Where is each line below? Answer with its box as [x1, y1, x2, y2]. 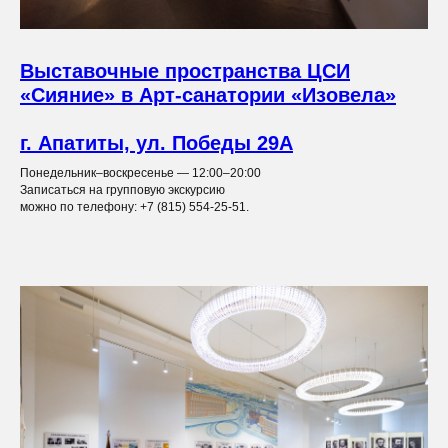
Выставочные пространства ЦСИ [20, 60, 350, 83]
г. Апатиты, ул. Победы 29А [20, 132, 293, 155]
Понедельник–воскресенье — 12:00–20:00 [20, 166, 261, 181]
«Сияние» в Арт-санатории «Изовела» [20, 84, 396, 107]
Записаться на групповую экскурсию [20, 183, 225, 198]
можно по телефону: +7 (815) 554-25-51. [20, 200, 249, 215]
